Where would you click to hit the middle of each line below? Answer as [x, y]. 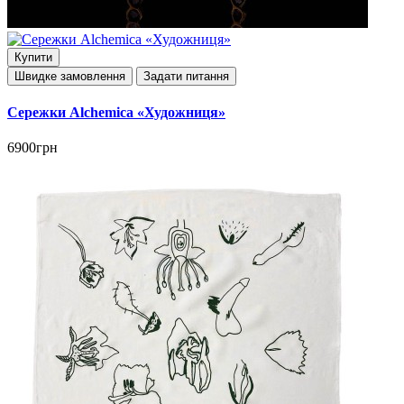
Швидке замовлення [70, 76]
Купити [33, 57]
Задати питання [186, 76]
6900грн [32, 148]
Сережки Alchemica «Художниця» [116, 113]
